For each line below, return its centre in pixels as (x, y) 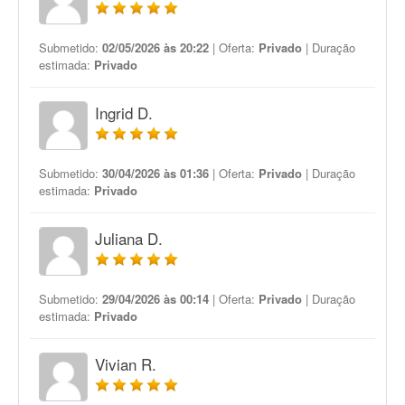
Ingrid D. (124, 113)
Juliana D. (129, 238)
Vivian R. (126, 364)
